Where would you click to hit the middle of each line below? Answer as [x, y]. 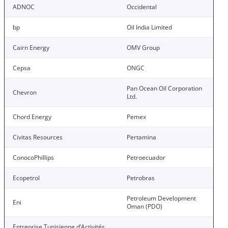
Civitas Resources [38, 137]
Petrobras [141, 178]
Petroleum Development [161, 198]
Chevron [25, 92]
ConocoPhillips [33, 158]
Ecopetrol [26, 178]
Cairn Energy [31, 48]
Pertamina [141, 137]
